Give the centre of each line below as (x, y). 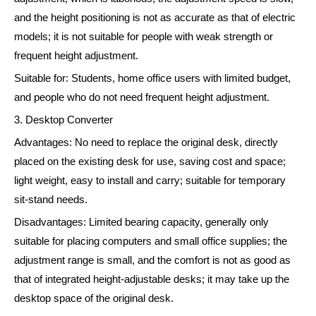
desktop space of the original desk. (94, 299)
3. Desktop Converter (63, 120)
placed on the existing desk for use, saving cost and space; (150, 162)
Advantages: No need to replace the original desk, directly (146, 143)
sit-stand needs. (51, 200)
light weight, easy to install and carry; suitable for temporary (150, 181)
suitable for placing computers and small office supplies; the (151, 242)
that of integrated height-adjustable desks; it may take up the (152, 280)
